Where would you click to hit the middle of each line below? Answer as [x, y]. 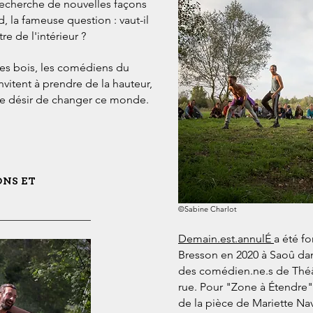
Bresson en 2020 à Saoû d [241, 255]
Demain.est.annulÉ [225, 239]
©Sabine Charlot [208, 209]
